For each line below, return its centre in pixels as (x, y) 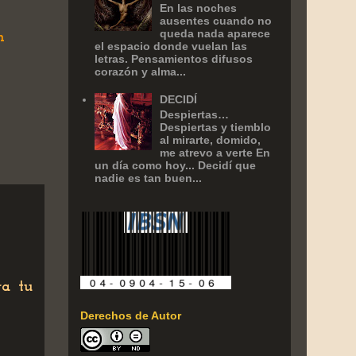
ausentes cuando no (216, 20)
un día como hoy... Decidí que (175, 166)
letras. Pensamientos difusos (173, 58)
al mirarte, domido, (211, 140)
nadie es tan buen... (148, 178)
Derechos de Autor (131, 316)
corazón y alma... (140, 71)
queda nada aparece (215, 33)
